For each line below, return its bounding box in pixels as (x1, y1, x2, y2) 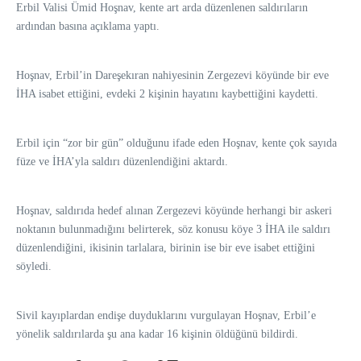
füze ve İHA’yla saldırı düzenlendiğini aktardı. (16, 156, 228, 168)
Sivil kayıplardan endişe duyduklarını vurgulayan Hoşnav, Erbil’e (16, 309, 316, 322)
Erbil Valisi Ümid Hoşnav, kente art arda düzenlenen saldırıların (16, 2, 308, 14)
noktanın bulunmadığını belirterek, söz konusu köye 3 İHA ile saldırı (16, 223, 330, 235)
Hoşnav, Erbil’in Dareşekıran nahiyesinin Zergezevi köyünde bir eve (16, 69, 329, 81)
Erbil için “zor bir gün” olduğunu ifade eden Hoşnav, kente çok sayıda (16, 137, 337, 149)
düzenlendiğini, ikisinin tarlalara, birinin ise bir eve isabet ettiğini (16, 242, 315, 254)
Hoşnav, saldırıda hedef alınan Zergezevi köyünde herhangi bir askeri (16, 205, 332, 217)
